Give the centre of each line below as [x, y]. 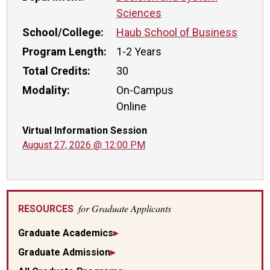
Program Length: [65, 52]
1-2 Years [139, 52]
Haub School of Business [177, 32]
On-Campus [145, 90]
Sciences [139, 13]
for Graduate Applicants [125, 208]
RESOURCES [47, 209]
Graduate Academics [66, 233]
